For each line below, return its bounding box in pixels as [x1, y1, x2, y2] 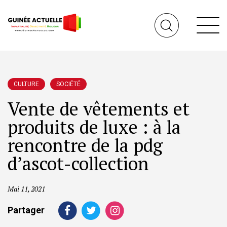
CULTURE [14, 81, 39, 88]
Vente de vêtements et [8, 97, 190, 121]
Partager [8, 204, 45, 215]
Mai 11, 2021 [8, 184, 45, 194]
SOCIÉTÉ [56, 81, 81, 88]
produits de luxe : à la [8, 115, 181, 139]
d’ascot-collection [8, 152, 149, 175]
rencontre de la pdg [8, 133, 163, 157]
